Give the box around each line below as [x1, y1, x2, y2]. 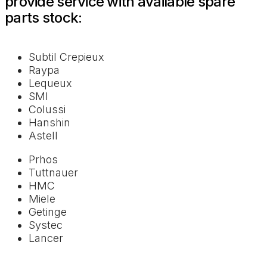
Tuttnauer [29, 166, 78, 179]
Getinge [29, 206, 67, 219]
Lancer [29, 232, 63, 245]
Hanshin [29, 116, 70, 129]
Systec [29, 219, 63, 232]
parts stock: [5, 9, 82, 27]
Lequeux [29, 77, 72, 90]
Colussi [29, 103, 66, 116]
